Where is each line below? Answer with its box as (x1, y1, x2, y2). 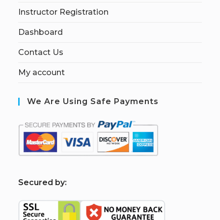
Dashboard (18, 27, 63, 37)
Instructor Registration (18, 7, 109, 17)
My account (18, 68, 65, 78)
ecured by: (24, 178, 67, 188)
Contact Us (18, 48, 64, 57)
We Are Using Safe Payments (27, 97, 159, 107)
